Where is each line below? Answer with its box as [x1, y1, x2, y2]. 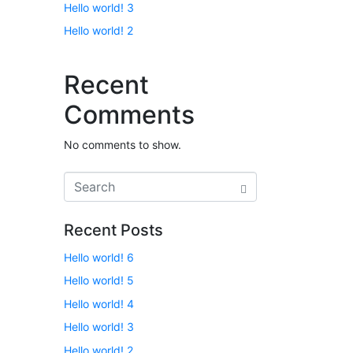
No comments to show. [64, 138, 181, 152]
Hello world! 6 [64, 251, 134, 265]
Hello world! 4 [64, 296, 134, 310]
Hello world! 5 [64, 273, 134, 288]
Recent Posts [64, 221, 163, 240]
